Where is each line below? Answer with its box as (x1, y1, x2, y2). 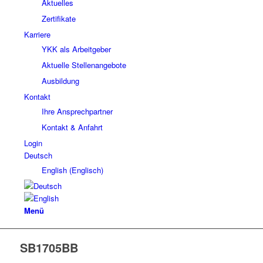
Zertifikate (41, 13, 76, 25)
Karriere (23, 29, 50, 41)
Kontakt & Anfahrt (41, 122, 103, 133)
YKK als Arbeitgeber (41, 43, 111, 55)
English (41, 164, 67, 176)
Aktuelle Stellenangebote (41, 59, 126, 71)
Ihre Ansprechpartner (41, 106, 113, 117)
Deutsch (23, 150, 52, 161)
